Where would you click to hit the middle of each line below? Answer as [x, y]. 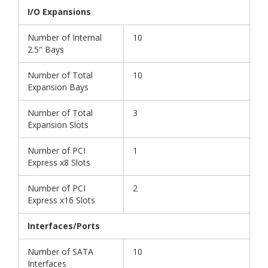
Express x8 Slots [59, 163]
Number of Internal [65, 38]
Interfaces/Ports [64, 226]
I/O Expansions [59, 12]
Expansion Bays [58, 87]
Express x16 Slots [61, 200]
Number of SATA [60, 252]
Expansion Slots [58, 125]
